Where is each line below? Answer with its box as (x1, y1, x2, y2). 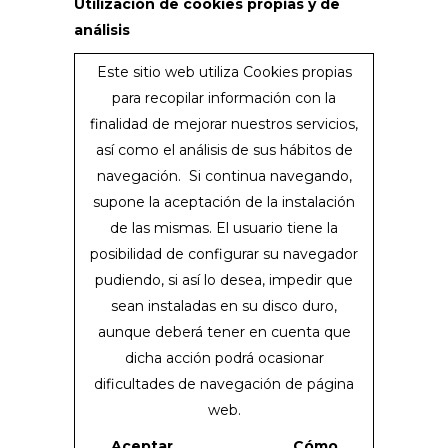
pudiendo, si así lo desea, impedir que (95, 271, 353, 289)
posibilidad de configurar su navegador (90, 245, 358, 263)
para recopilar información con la (112, 89, 336, 107)
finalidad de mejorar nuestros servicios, (90, 115, 358, 133)
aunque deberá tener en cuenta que (97, 323, 351, 341)
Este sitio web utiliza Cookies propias (96, 63, 352, 81)
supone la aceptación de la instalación (93, 193, 355, 211)
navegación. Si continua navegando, (96, 167, 352, 185)
